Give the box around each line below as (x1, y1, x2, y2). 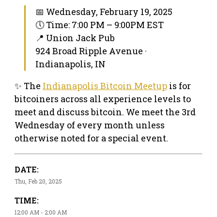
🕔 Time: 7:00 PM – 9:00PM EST (35, 18, 164, 31)
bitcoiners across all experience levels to (15, 93, 191, 105)
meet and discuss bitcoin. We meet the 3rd (15, 106, 196, 118)
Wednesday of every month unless (15, 119, 165, 131)
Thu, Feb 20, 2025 (15, 177, 62, 185)
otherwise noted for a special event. (15, 132, 168, 144)
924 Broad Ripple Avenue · (35, 45, 147, 57)
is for (167, 79, 191, 92)
